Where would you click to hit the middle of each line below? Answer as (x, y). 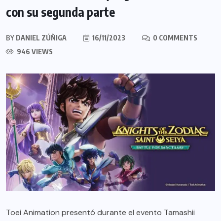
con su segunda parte (60, 12)
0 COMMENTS (174, 37)
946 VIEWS (34, 51)
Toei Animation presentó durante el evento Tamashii (100, 213)
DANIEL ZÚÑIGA (40, 37)
